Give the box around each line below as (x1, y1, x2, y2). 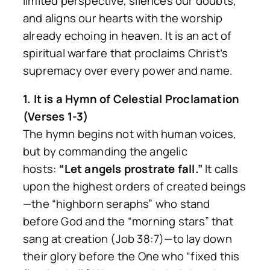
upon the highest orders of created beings (23, 178, 246, 195)
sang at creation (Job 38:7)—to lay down (23, 231, 232, 247)
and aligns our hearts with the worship (23, 10, 223, 26)
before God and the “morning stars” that (23, 213, 233, 230)
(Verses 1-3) (23, 108, 89, 125)
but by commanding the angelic (23, 143, 187, 160)
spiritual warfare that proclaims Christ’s (23, 45, 228, 61)
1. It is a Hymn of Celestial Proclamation (23, 91, 240, 107)
